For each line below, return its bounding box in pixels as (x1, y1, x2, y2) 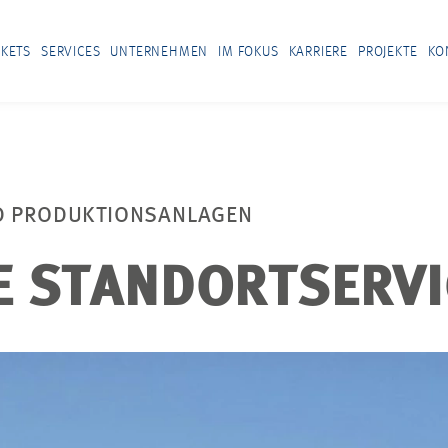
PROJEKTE (358, 44, 418, 59)
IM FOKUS (218, 44, 279, 59)
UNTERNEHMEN (110, 44, 209, 59)
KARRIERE (288, 44, 349, 59)
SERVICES (41, 44, 101, 59)
